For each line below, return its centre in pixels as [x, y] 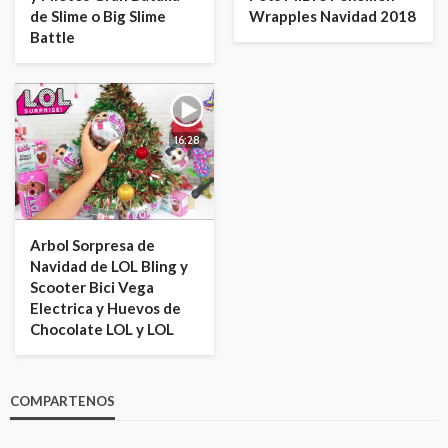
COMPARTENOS [62, 400]
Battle [52, 37]
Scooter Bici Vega [92, 286]
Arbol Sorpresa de [92, 244]
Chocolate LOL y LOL [102, 328]
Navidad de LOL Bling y [109, 265]
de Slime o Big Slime [98, 16]
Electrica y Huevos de [105, 307]
